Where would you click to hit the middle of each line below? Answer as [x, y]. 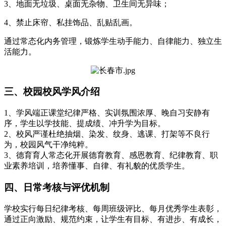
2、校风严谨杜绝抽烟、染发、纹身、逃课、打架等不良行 [107, 134]
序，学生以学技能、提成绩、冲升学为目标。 [85, 124]
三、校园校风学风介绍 [52, 92]
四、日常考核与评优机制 [57, 187]
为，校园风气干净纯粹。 [48, 145]
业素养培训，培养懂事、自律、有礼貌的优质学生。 [97, 166]
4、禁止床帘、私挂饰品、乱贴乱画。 [71, 22]
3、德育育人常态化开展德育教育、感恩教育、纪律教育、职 [111, 155]
